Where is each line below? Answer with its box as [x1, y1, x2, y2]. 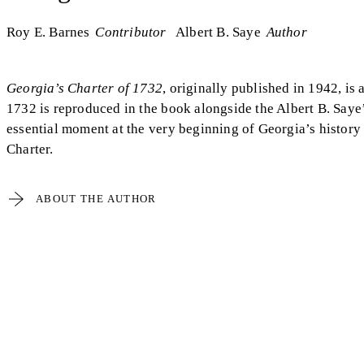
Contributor [95, 24, 167, 40]
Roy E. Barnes [6, 24, 90, 40]
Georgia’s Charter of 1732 [6, 80, 163, 96]
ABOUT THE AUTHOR [36, 192, 157, 205]
